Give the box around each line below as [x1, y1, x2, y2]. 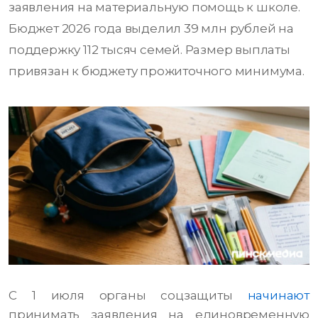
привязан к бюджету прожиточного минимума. [9, 64, 305, 79]
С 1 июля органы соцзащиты [9, 288, 248, 303]
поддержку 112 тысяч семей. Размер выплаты [9, 43, 290, 57]
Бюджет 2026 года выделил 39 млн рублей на [9, 21, 294, 36]
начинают [247, 288, 309, 303]
